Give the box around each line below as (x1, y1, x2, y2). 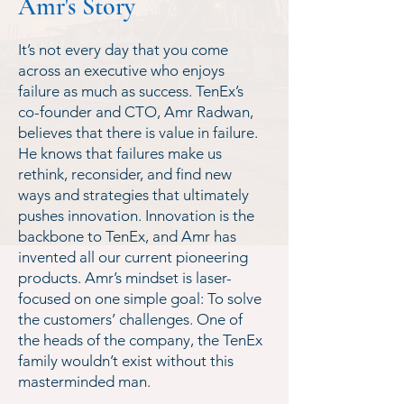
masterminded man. (18, 372, 161, 390)
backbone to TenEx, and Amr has (18, 227, 236, 245)
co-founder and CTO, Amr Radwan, (18, 103, 253, 121)
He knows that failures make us (18, 144, 222, 162)
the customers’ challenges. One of (18, 310, 243, 328)
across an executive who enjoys (18, 61, 225, 79)
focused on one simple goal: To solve (18, 289, 262, 308)
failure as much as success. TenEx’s (18, 82, 243, 100)
